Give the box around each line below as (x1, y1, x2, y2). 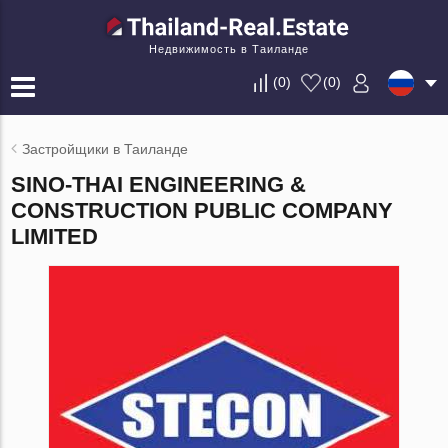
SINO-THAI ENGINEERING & (11, 172, 307, 197)
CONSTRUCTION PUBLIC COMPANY (11, 198, 394, 223)
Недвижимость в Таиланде (149, 43, 309, 55)
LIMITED (11, 224, 99, 249)
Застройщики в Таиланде (22, 141, 189, 157)
